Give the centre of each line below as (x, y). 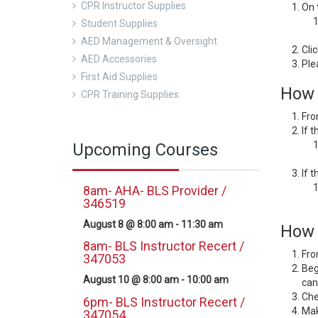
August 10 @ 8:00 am (131, 280)
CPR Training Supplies (130, 94)
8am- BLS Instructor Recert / (164, 246)
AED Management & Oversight (149, 41)
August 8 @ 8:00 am (128, 224)
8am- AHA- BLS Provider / (155, 190)
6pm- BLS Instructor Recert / (164, 302)
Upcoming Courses (145, 149)
